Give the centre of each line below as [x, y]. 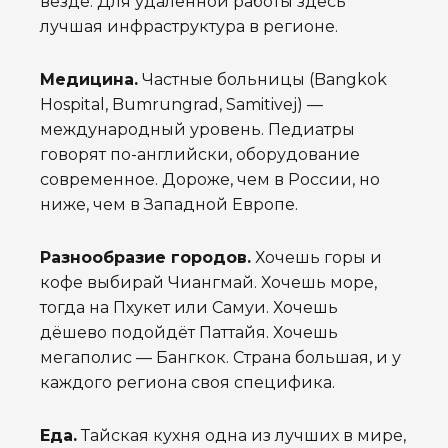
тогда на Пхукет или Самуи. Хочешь [189, 308]
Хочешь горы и [316, 258]
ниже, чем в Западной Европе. [169, 205]
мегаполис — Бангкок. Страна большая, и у [220, 358]
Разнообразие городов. [145, 258]
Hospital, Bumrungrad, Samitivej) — [181, 105]
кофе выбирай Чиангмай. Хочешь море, [208, 283]
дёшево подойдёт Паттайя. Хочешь [189, 333]
